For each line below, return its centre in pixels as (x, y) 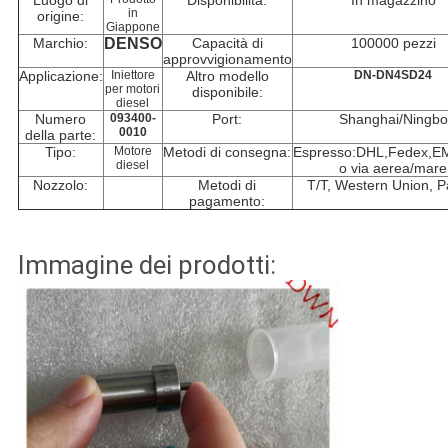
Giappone (132, 27)
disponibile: (227, 92)
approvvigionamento (227, 59)
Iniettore (132, 75)
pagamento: (227, 201)
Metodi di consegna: (227, 152)
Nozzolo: (61, 185)
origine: (61, 16)
